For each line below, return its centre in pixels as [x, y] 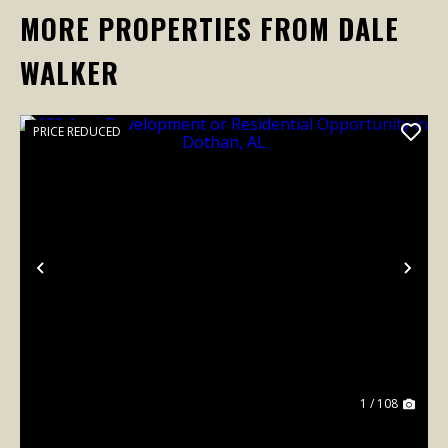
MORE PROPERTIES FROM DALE [209, 28]
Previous [87, 280]
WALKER [69, 72]
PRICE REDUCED [77, 131]
